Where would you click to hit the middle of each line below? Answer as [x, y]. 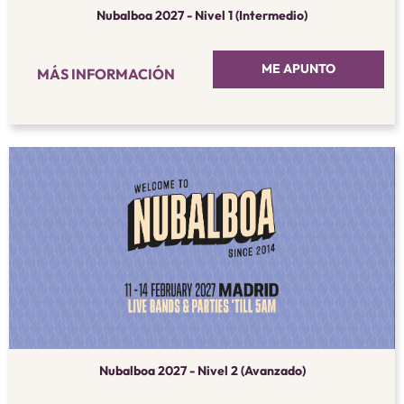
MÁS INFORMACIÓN [106, 73]
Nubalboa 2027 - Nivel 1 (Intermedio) [202, 15]
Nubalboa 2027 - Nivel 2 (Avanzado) [202, 371]
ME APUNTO [298, 69]
